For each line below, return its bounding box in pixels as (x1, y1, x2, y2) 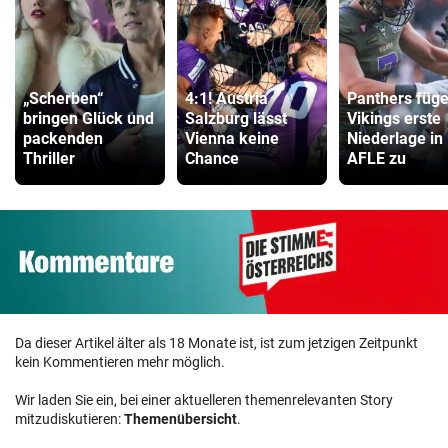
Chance (185, 149, 239, 169)
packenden (23, 129, 103, 149)
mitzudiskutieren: (15, 410, 124, 427)
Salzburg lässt (185, 109, 287, 129)
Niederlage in (347, 129, 443, 149)
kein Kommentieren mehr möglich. (15, 353, 225, 370)
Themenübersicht (124, 410, 237, 427)
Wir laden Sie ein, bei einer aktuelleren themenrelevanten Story (15, 391, 393, 408)
